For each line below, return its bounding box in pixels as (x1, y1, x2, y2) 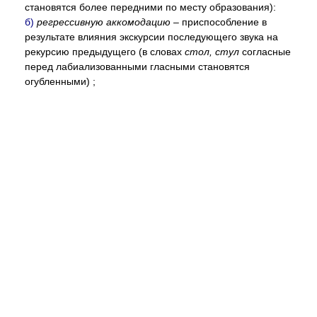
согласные (239, 46, 291, 57)
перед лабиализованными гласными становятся (25, 61, 250, 72)
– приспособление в (171, 16, 267, 28)
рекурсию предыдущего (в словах (25, 46, 185, 57)
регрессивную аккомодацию (37, 16, 171, 28)
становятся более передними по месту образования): (25, 1, 276, 13)
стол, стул (185, 46, 239, 57)
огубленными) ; (25, 76, 96, 87)
